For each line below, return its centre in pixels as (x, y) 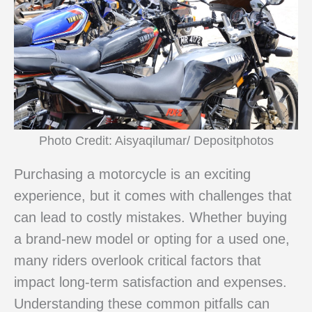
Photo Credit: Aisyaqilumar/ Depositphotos (156, 140)
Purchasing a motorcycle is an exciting (132, 174)
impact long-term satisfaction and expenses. (150, 282)
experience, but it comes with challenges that (153, 196)
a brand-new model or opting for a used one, (152, 239)
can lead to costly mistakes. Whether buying (150, 218)
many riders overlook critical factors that (138, 261)
